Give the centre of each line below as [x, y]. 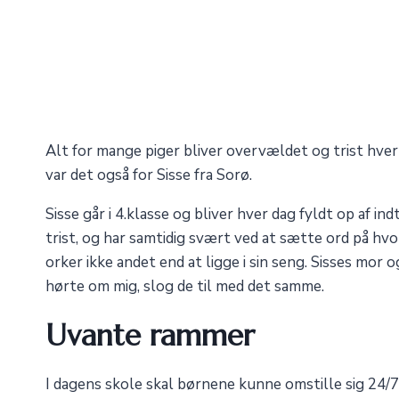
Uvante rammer [150, 335]
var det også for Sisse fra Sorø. [149, 175]
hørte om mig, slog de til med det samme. [185, 286]
